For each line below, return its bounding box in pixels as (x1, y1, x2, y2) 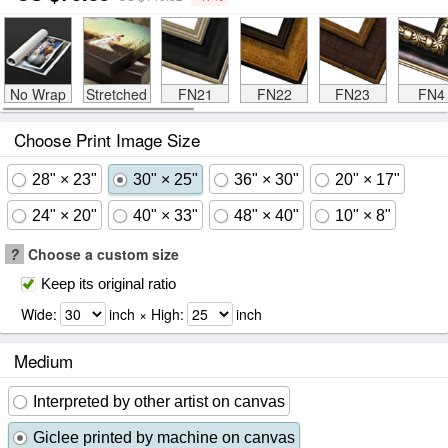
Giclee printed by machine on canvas (33, 429, 295, 446)
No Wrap (9, 84, 66, 104)
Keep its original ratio (41, 275, 176, 292)
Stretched (86, 84, 147, 104)
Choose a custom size (24, 244, 179, 264)
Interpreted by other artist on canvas (33, 393, 285, 410)
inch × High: (109, 304, 184, 324)
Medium (14, 348, 73, 373)
